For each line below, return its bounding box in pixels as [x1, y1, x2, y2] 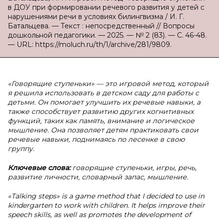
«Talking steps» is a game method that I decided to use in [8, 192, 204, 200]
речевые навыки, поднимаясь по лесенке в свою [8, 135, 185, 144]
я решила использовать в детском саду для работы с [8, 88, 199, 97]
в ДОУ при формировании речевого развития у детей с [8, 3, 204, 12]
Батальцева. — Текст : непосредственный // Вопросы [8, 22, 195, 30]
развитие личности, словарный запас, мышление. [8, 173, 188, 181]
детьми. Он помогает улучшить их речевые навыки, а [8, 98, 200, 107]
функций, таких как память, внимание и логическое [8, 116, 195, 125]
